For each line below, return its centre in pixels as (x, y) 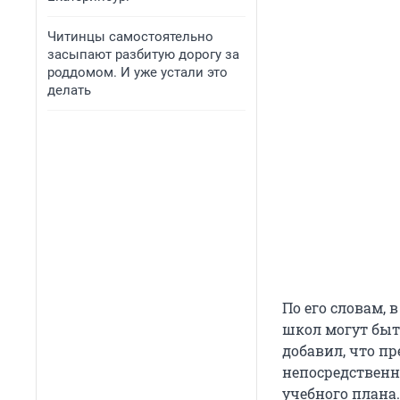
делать (69, 90)
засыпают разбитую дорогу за (143, 54)
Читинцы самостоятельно (130, 37)
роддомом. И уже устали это (137, 72)
